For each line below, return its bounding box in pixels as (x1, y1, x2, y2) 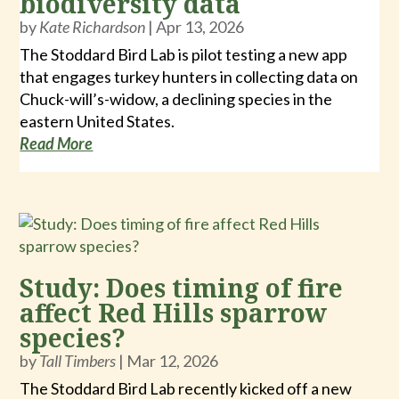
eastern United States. (20, 111, 175, 132)
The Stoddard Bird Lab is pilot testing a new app (20, 45, 348, 65)
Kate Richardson (39, 17, 146, 37)
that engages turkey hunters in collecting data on (20, 67, 359, 87)
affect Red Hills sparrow (20, 295, 328, 330)
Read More (20, 134, 94, 154)
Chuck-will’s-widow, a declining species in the (20, 89, 333, 110)
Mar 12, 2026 (126, 350, 219, 370)
